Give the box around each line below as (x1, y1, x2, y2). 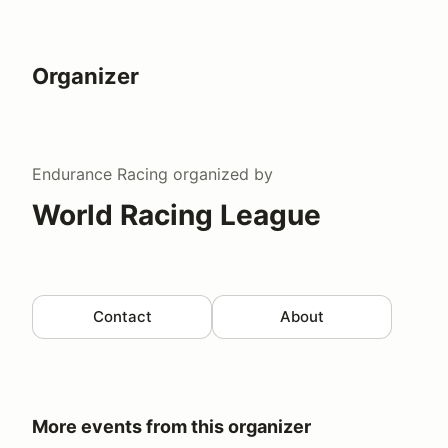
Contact (92, 306, 152, 326)
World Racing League (32, 197, 321, 232)
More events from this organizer (32, 415, 311, 437)
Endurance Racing (32, 163, 168, 184)
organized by (168, 163, 273, 184)
